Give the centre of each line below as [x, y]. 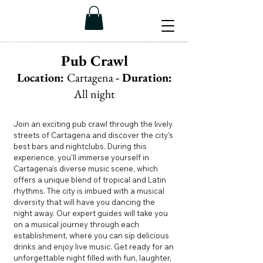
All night [94, 94]
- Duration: [144, 77]
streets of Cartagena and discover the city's [93, 135]
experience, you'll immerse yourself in [81, 157]
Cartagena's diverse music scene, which [86, 168]
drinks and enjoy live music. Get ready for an [94, 246]
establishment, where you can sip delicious [91, 235]
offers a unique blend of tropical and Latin [90, 179]
